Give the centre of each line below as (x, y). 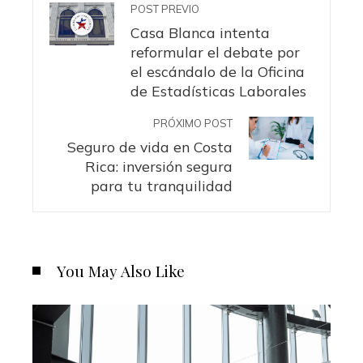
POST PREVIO (165, 9)
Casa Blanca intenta (200, 33)
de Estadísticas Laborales (218, 91)
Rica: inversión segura (159, 167)
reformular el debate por (215, 52)
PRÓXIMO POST (193, 124)
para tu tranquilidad (162, 186)
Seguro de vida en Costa (150, 147)
